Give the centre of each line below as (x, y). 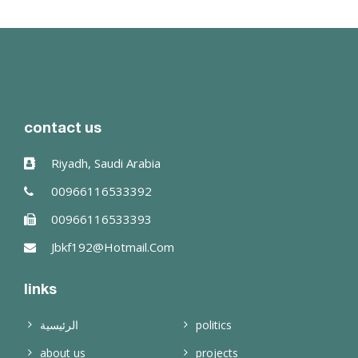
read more (96, 12)
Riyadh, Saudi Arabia (104, 163)
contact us (63, 129)
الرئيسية (59, 325)
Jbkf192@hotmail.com (111, 247)
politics (214, 325)
